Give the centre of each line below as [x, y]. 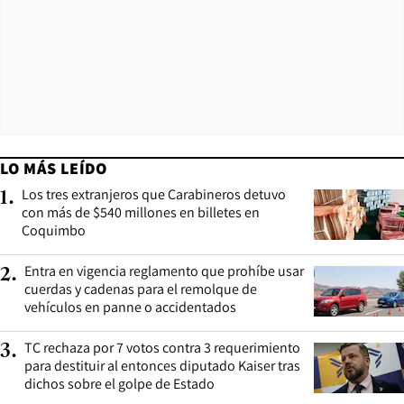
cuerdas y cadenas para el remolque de [141, 289]
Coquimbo [54, 230]
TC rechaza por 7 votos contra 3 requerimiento [162, 347]
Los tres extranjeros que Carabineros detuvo [154, 194]
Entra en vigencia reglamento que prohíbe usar [164, 271]
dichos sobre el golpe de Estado [119, 383]
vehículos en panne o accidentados [130, 307]
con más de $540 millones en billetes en [141, 212]
